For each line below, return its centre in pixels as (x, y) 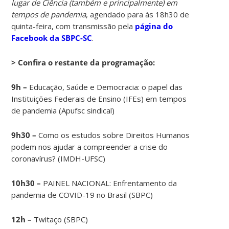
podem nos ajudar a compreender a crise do (90, 146)
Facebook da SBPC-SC (52, 38)
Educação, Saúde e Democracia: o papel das (105, 87)
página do (154, 26)
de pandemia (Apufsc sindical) (63, 110)
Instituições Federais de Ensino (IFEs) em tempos (99, 98)
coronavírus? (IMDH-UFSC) (59, 158)
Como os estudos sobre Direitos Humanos (113, 135)
